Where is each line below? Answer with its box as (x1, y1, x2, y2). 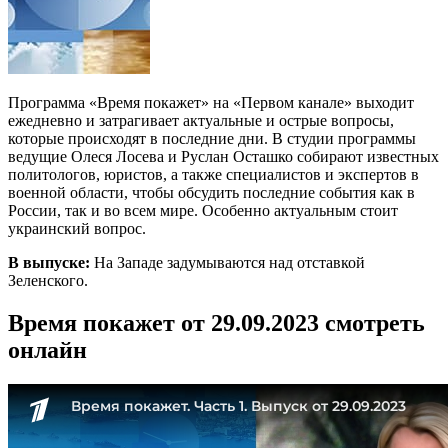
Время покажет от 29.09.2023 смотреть (8, 309, 425, 336)
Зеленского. (8, 271, 88, 289)
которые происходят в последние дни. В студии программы (8, 129, 416, 147)
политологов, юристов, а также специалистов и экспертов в (8, 165, 419, 183)
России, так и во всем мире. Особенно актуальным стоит (8, 201, 398, 219)
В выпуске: (8, 253, 90, 271)
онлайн (8, 336, 87, 363)
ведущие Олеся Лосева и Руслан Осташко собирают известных (8, 147, 439, 165)
